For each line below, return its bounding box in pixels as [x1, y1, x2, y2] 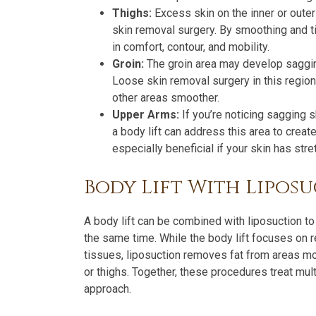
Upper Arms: [112, 108, 179, 121]
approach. [84, 282, 131, 296]
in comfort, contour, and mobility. [112, 40, 269, 54]
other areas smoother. [112, 91, 219, 104]
